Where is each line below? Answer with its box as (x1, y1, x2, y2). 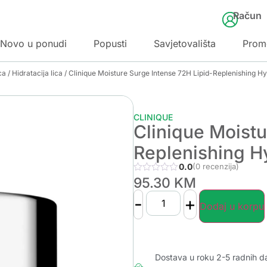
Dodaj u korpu (200, 200, 265, 212)
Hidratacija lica (12, 68, 63, 77)
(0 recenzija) (192, 161, 239, 171)
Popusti (94, 37, 127, 49)
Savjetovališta (154, 37, 216, 49)
